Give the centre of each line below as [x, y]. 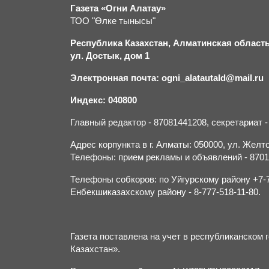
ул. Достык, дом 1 [111, 56]
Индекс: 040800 [104, 100]
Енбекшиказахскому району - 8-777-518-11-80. [165, 192]
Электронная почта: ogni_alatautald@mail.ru [167, 78]
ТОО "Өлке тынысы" [113, 21]
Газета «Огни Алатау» [118, 8]
